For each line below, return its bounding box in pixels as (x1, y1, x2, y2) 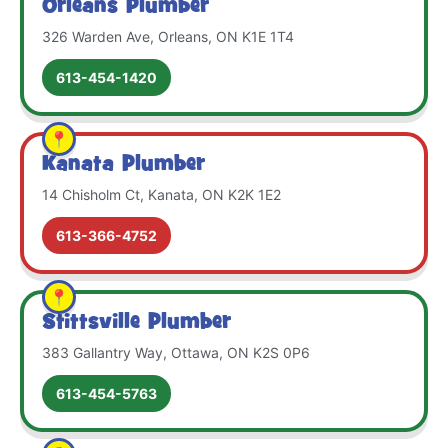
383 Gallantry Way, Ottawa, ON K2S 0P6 (42, 343, 310, 361)
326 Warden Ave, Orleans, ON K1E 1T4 (42, 27, 294, 45)
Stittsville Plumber (42, 308, 231, 337)
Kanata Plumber (42, 150, 205, 179)
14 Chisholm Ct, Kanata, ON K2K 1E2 (42, 185, 281, 203)
